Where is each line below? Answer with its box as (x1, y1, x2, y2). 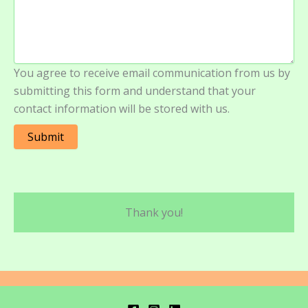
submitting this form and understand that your (14, 83, 256, 98)
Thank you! (125, 205, 183, 220)
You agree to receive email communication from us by (14, 65, 290, 80)
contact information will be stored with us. (14, 101, 230, 116)
